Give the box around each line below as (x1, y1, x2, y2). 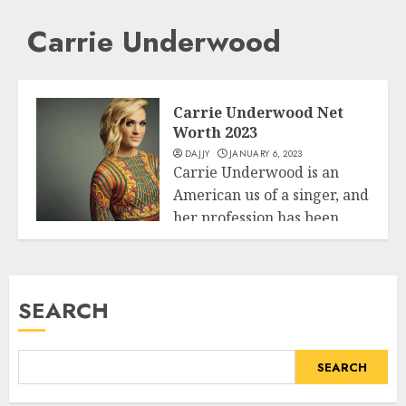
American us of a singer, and (173, 185, 369, 206)
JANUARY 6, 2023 (229, 147, 303, 161)
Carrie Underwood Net (173, 102, 343, 123)
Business (42, 227, 85, 241)
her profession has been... (173, 208, 350, 228)
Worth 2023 (173, 122, 257, 143)
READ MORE (188, 249, 253, 266)
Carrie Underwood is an (173, 162, 339, 183)
